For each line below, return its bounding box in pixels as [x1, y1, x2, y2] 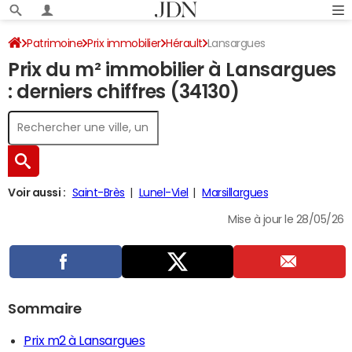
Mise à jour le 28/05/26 [228, 214, 344, 225]
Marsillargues [202, 187, 269, 198]
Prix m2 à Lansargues [24, 334, 145, 346]
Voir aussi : [8, 187, 66, 198]
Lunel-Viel [138, 187, 189, 198]
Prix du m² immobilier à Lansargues [8, 60, 336, 79]
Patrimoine [27, 38, 83, 49]
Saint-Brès [71, 187, 125, 198]
